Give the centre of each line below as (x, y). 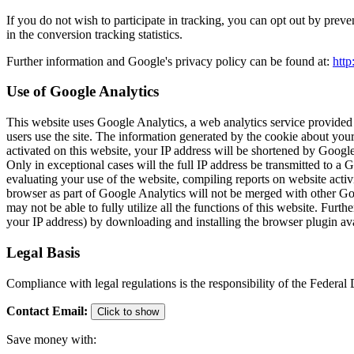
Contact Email (45, 311)
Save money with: (51, 339)
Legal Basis (43, 252)
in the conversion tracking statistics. (94, 34)
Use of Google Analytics (83, 92)
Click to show (128, 311)
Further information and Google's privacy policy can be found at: (169, 61)
